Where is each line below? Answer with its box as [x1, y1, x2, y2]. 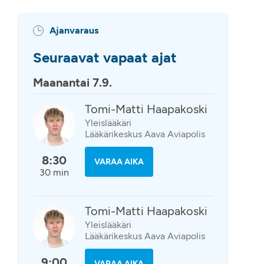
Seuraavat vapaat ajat [32, 49, 177, 66]
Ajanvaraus [49, 25, 98, 36]
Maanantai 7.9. [32, 75, 112, 90]
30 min [39, 167, 69, 178]
